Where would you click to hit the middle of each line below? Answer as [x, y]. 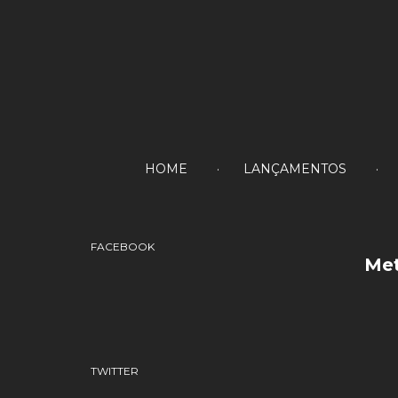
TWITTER [115, 371]
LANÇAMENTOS [295, 169]
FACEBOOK [123, 247]
